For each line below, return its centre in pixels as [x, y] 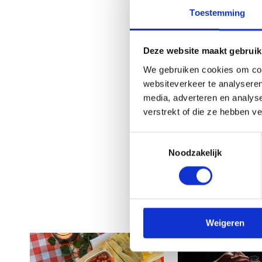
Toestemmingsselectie [173, 139]
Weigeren [225, 223]
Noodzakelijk [195, 153]
